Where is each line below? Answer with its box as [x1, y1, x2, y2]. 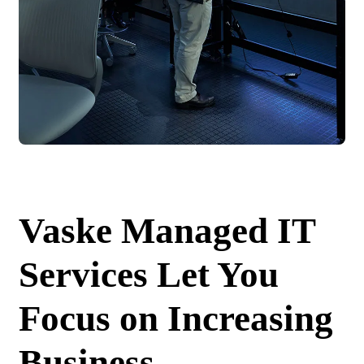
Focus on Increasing [19, 297, 333, 339]
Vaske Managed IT [19, 210, 315, 251]
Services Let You [19, 253, 279, 295]
